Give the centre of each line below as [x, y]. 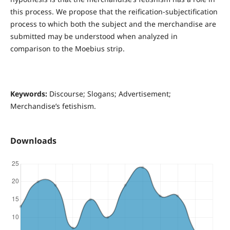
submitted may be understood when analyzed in [94, 36]
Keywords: [28, 94]
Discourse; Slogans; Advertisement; [109, 94]
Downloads [33, 141]
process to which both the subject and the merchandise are [113, 24]
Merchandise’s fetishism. [53, 106]
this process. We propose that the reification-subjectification [114, 12]
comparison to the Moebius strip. [67, 49]
